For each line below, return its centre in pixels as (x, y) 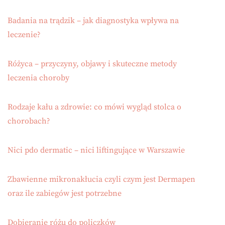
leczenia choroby (38, 78)
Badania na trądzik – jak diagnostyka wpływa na (93, 21)
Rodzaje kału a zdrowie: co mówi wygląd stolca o (94, 107)
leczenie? (24, 35)
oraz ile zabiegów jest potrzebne (65, 194)
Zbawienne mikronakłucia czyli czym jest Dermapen (101, 180)
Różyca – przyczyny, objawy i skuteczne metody (92, 64)
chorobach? (29, 121)
